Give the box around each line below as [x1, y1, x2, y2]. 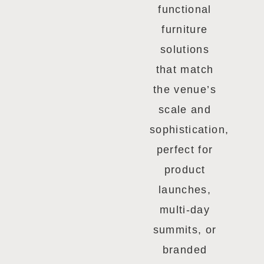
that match [156, 63, 214, 75]
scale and [158, 103, 212, 115]
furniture [161, 23, 208, 35]
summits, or [153, 223, 217, 236]
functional [158, 3, 212, 15]
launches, [158, 183, 212, 196]
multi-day [159, 203, 210, 216]
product [164, 163, 206, 176]
